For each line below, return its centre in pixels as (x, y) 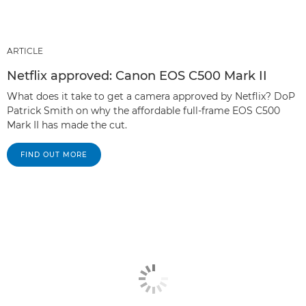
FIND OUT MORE (54, 154)
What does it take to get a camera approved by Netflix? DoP (151, 96)
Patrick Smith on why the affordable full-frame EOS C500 (143, 110)
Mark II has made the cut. (67, 125)
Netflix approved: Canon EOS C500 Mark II (137, 75)
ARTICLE (25, 51)
